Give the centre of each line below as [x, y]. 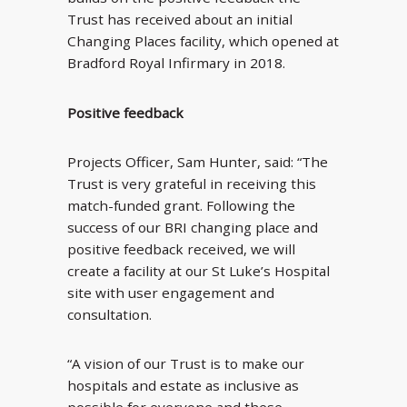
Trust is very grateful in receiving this [192, 183]
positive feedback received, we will [181, 248]
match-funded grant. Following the [181, 205]
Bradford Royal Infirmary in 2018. [176, 63]
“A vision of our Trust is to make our [186, 364]
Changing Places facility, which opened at [203, 41]
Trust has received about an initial [180, 20]
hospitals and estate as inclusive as [183, 386]
